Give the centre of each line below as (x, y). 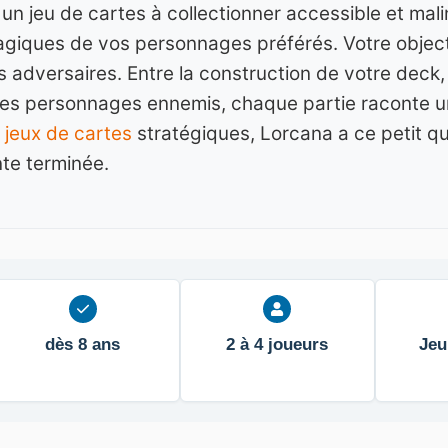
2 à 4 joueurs (277, 345)
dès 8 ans (83, 345)
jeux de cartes (68, 134)
